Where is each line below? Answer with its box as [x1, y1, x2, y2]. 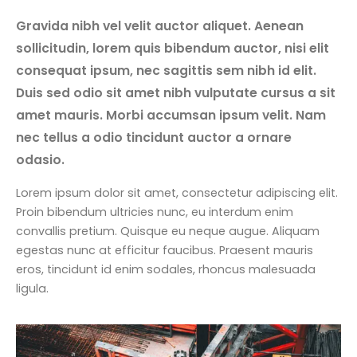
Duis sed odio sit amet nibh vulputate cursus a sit [16, 84, 335, 101]
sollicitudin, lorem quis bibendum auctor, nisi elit [16, 39, 329, 57]
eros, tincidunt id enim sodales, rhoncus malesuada [16, 261, 316, 277]
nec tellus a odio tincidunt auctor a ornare [16, 128, 292, 146]
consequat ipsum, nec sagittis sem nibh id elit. [16, 61, 316, 79]
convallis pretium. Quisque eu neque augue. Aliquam [16, 222, 320, 239]
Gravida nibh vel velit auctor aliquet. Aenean [16, 17, 304, 34]
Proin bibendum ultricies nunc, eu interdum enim [16, 203, 293, 220]
